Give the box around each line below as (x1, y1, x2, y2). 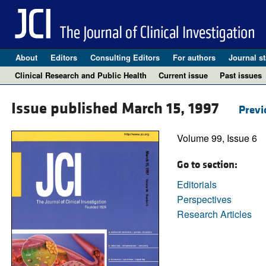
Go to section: (176, 158, 237, 172)
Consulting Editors (90, 52, 160, 63)
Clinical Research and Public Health (15, 69, 147, 81)
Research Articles (176, 207, 252, 221)
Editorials (176, 178, 217, 192)
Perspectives (176, 192, 232, 207)
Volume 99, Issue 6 (176, 131, 257, 145)
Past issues (220, 69, 262, 81)
